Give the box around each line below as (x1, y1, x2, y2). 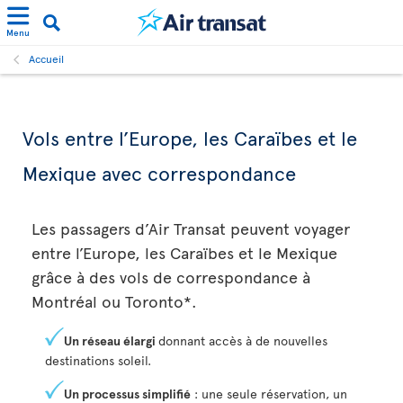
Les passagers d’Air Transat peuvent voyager (31, 217, 350, 239)
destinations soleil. (45, 352, 151, 369)
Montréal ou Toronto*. (31, 290, 197, 312)
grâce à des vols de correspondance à (31, 265, 310, 288)
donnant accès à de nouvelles (158, 332, 327, 349)
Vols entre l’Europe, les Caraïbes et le (22, 124, 357, 151)
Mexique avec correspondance (22, 159, 296, 186)
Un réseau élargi (64, 332, 158, 349)
